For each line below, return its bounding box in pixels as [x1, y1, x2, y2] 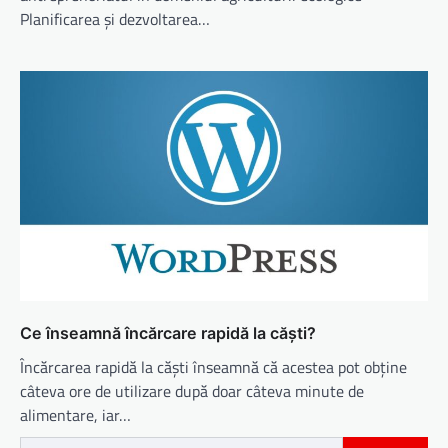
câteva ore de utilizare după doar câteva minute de [20, 378, 364, 403]
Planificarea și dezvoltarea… [20, 7, 210, 32]
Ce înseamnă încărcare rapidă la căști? [20, 322, 316, 343]
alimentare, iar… [20, 402, 131, 427]
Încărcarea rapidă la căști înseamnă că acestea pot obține [20, 354, 407, 379]
